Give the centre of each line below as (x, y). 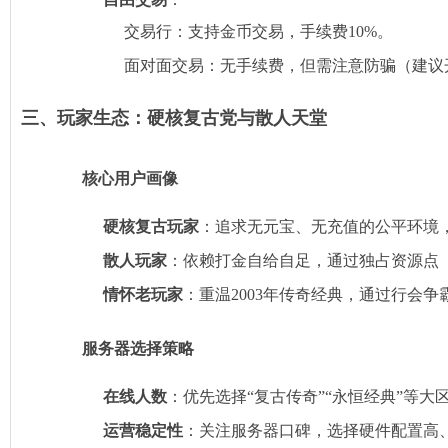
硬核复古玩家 (151, 226)
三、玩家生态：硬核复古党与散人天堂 (174, 117)
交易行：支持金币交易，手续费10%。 (259, 31)
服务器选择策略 (138, 348)
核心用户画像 (130, 178)
